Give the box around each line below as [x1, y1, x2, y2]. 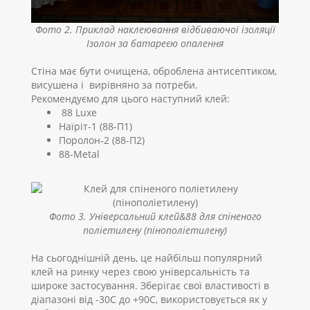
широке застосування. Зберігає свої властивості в [31, 278, 269, 292]
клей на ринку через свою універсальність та [31, 264, 250, 278]
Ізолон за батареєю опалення [86, 36, 224, 50]
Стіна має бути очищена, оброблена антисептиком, [31, 64, 277, 77]
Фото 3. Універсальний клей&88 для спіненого [48, 209, 262, 223]
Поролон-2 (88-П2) [59, 133, 145, 147]
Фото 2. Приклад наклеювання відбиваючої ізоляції [35, 22, 275, 36]
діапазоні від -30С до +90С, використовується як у [31, 292, 267, 306]
